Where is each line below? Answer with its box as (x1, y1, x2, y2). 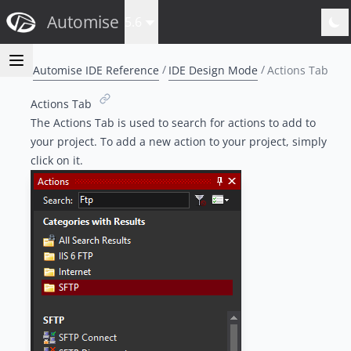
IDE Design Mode (168, 62, 258, 77)
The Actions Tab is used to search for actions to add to (30, 115, 316, 131)
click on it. (30, 153, 83, 168)
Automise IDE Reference (33, 62, 159, 77)
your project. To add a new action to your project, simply (30, 134, 327, 150)
